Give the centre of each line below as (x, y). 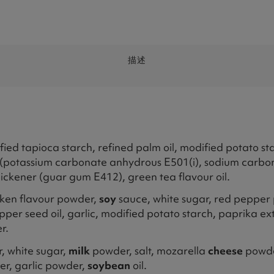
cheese (225, 251)
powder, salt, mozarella (149, 251)
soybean (109, 265)
